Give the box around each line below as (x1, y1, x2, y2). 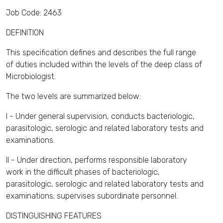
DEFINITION (6, 28, 44, 37)
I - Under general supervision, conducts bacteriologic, (6, 111, 195, 121)
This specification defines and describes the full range (6, 48, 196, 57)
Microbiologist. (6, 72, 56, 81)
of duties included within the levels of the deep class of (6, 60, 202, 69)
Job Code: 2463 (6, 8, 62, 17)
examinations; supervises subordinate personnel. (6, 191, 178, 201)
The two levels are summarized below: (6, 92, 141, 101)
